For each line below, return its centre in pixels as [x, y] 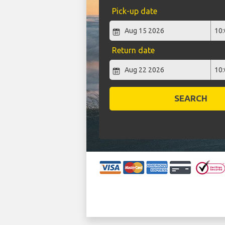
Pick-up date [134, 11]
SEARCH [191, 98]
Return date [133, 50]
